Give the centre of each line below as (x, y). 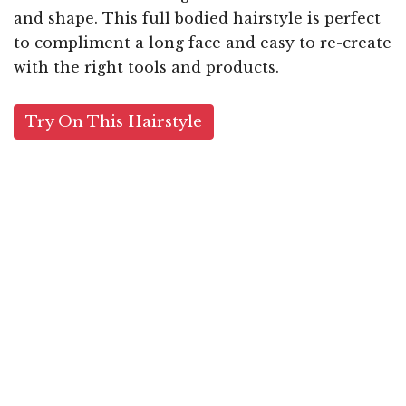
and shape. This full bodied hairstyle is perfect (197, 19)
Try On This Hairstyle (114, 122)
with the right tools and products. (146, 68)
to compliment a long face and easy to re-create (203, 43)
